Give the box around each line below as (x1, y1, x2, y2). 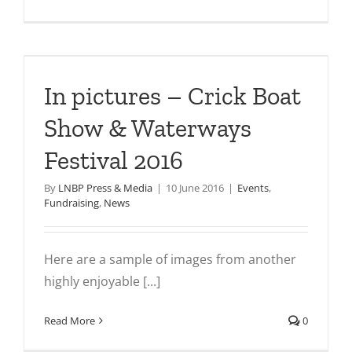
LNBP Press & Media (58, 181, 152, 195)
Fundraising (44, 196, 99, 210)
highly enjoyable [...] (44, 273, 160, 290)
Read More (44, 313, 95, 328)
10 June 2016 (166, 181, 224, 195)
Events (237, 181, 269, 195)
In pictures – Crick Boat (44, 81, 301, 111)
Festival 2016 (44, 145, 183, 175)
